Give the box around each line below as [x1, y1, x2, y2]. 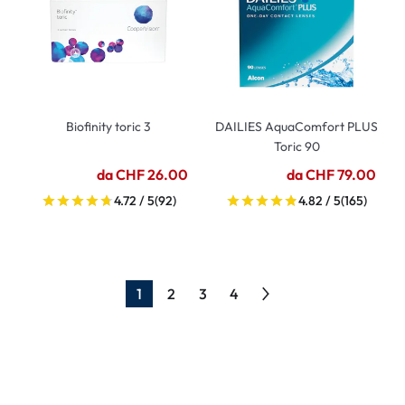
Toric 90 [273, 138, 320, 155]
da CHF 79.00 [287, 165, 376, 184]
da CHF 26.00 [97, 165, 188, 184]
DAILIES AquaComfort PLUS [215, 118, 378, 135]
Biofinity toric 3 [66, 118, 151, 135]
